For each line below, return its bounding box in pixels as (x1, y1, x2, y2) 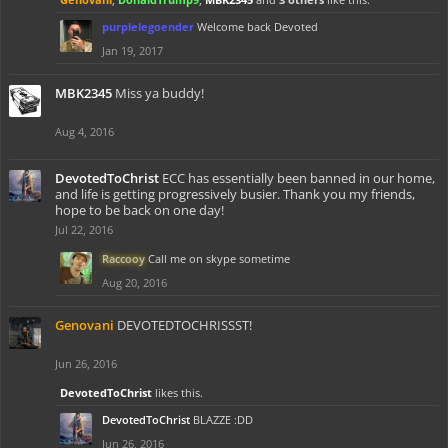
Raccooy (102, 251, 145, 266)
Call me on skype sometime (148, 251, 290, 266)
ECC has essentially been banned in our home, (162, 169, 435, 187)
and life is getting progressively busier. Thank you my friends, (55, 185, 415, 203)
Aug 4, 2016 (55, 124, 114, 139)
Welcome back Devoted (197, 19, 318, 34)
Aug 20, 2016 (102, 275, 167, 290)
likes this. (152, 385, 203, 400)
